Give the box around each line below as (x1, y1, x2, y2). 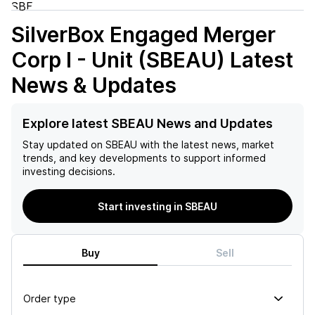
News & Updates (11, 72, 176, 98)
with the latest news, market (137, 139, 274, 150)
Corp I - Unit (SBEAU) (11, 47, 225, 72)
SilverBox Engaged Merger (11, 22, 276, 47)
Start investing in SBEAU (98, 200, 217, 212)
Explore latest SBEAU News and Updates (22, 116, 273, 131)
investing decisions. (22, 165, 115, 177)
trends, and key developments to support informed (22, 152, 266, 164)
